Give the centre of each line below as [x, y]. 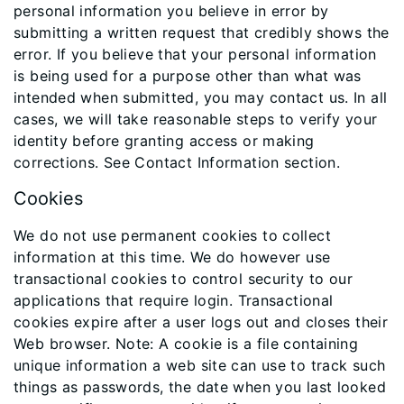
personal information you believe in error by [171, 11]
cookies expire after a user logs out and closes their [201, 322]
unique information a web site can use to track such [200, 365]
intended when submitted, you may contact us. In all [201, 97]
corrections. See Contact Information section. [177, 162]
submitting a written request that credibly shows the [202, 32]
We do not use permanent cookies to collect [172, 235]
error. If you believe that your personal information [195, 54]
